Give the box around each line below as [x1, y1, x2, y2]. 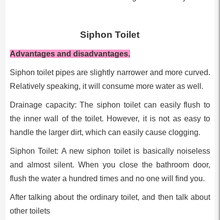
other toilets [9, 206, 50, 215]
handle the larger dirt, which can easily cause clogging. [9, 128, 200, 137]
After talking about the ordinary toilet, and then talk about [9, 192, 211, 201]
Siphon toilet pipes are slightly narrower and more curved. [9, 68, 211, 77]
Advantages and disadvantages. [9, 49, 130, 58]
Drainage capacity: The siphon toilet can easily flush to [9, 100, 211, 109]
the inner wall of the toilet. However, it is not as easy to [9, 114, 211, 123]
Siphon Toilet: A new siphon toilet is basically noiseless [9, 146, 211, 155]
